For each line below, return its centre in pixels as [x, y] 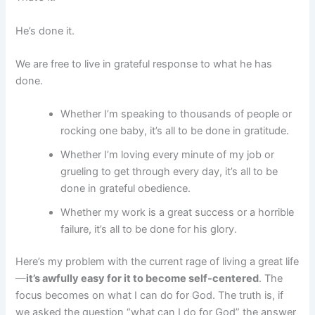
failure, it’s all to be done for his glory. [149, 230]
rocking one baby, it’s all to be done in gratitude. [175, 131]
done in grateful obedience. [126, 189]
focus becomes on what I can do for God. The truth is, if [150, 296]
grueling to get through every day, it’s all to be [169, 172]
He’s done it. [45, 31]
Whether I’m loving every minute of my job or [168, 155]
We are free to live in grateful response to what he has [144, 64]
